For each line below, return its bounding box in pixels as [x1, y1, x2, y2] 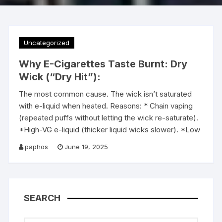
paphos [25, 143, 49, 151]
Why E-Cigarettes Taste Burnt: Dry [19, 58, 188, 70]
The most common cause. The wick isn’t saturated [19, 89, 192, 99]
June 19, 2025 [64, 143, 109, 151]
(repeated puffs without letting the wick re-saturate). [19, 113, 199, 122]
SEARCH [24, 193, 61, 203]
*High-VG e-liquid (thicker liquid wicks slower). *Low [19, 125, 201, 134]
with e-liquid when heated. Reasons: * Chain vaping [19, 101, 193, 111]
